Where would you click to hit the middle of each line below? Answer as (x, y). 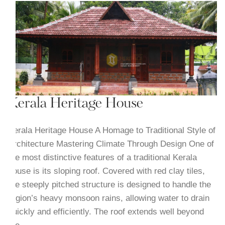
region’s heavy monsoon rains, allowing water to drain (108, 198)
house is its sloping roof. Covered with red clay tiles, (106, 171)
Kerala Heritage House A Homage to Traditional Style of (111, 130)
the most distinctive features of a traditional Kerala (102, 157)
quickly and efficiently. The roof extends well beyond (106, 211)
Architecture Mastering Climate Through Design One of (111, 144)
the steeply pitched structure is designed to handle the (109, 184)
